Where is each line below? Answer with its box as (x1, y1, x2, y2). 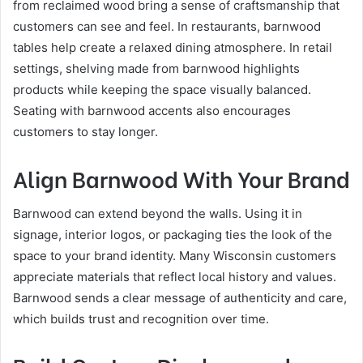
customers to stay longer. (13, 123, 158, 139)
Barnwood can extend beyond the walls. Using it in (13, 206, 302, 222)
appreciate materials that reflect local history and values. (13, 269, 336, 285)
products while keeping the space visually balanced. (13, 81, 311, 97)
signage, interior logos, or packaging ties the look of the (13, 227, 332, 243)
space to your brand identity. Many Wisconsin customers (13, 248, 336, 264)
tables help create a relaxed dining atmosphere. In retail (13, 39, 332, 55)
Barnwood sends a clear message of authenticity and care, (13, 290, 347, 306)
